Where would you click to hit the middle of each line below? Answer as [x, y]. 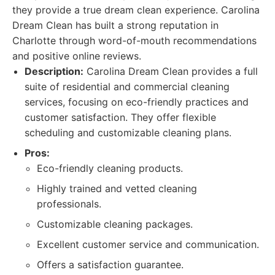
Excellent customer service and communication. [148, 244]
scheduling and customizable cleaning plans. [128, 133]
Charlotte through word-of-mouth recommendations [134, 41]
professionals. [69, 204]
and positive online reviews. [77, 56]
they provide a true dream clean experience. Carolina [136, 10]
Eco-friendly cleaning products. [110, 168]
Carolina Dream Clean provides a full [171, 71]
